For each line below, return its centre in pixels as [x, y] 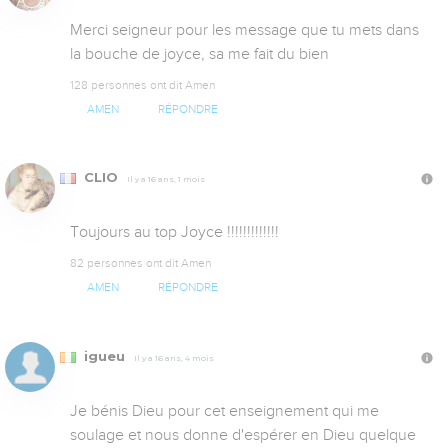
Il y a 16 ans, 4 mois [174, 357]
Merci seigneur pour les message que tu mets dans [244, 30]
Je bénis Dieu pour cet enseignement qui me [224, 410]
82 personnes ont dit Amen [140, 263]
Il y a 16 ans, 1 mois [166, 179]
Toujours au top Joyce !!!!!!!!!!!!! [174, 232]
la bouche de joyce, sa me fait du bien [199, 54]
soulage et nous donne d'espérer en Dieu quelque [243, 434]
